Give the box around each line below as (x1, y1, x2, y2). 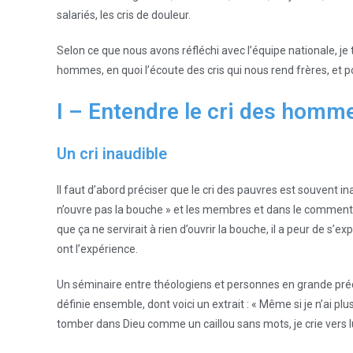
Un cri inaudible (57, 144, 167, 163)
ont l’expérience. (57, 243, 138, 255)
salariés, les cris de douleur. (57, 9, 191, 21)
